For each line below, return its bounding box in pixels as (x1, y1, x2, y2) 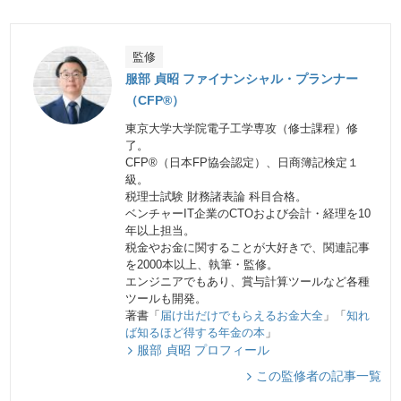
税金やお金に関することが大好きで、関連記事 (125, 241, 371, 255)
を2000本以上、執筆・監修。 (125, 258, 279, 272)
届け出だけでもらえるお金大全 (160, 309, 324, 323)
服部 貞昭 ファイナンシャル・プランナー (125, 72, 359, 87)
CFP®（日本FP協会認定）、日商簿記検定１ (125, 156, 360, 170)
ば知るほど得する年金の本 (125, 326, 266, 340)
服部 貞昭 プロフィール (137, 343, 270, 358)
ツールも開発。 (125, 292, 208, 306)
